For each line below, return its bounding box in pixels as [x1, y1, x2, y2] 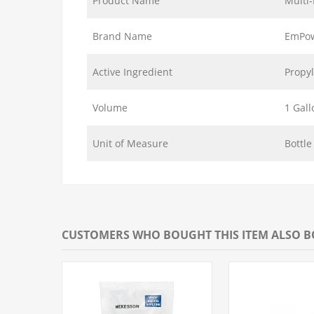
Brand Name [93, 29, 152, 43]
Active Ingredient [93, 64, 172, 78]
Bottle [285, 136, 312, 150]
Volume [93, 100, 128, 114]
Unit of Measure [93, 136, 168, 150]
